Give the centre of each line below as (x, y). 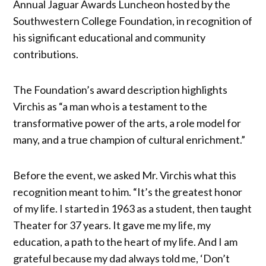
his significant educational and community (110, 37)
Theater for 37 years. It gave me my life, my (112, 225)
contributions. (46, 54)
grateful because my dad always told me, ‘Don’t (122, 258)
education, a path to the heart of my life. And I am (126, 241)
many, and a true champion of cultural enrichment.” (129, 139)
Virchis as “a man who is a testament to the (110, 106)
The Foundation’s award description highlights (121, 89)
